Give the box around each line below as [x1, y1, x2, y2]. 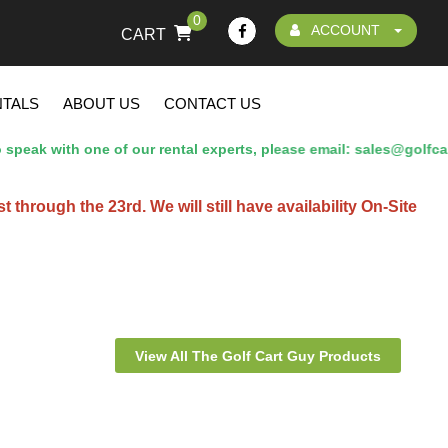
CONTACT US [164, 95, 261, 112]
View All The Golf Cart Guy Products [135, 348, 381, 365]
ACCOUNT [300, 22, 392, 38]
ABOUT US [63, 95, 140, 112]
